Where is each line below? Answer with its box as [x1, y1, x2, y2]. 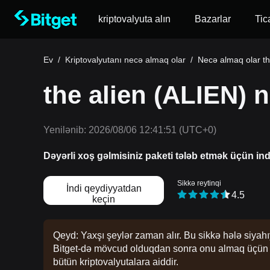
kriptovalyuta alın [98, 14, 171, 24]
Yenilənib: [43, 125, 86, 135]
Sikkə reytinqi [177, 179, 221, 188]
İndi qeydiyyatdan [66, 183, 142, 193]
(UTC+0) [177, 125, 216, 135]
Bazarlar [195, 14, 231, 24]
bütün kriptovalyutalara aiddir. [53, 257, 178, 267]
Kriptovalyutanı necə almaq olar [65, 55, 186, 64]
